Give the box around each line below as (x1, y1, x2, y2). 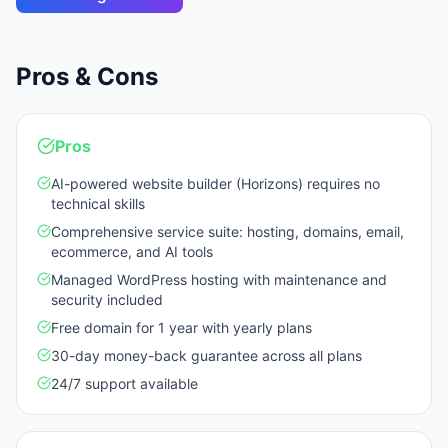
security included (51, 291, 163, 308)
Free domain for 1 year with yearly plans (51, 319, 312, 336)
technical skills (51, 195, 145, 212)
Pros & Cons (16, 62, 158, 91)
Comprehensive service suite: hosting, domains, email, (51, 223, 404, 240)
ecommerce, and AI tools (51, 243, 213, 260)
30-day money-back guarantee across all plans (51, 347, 362, 364)
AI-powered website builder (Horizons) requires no (51, 175, 380, 192)
